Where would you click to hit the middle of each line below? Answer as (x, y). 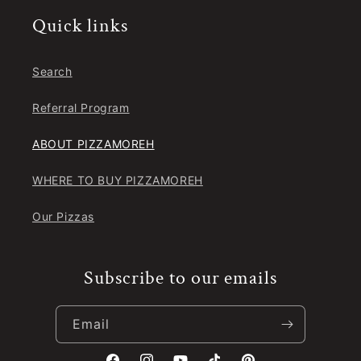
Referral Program (81, 108)
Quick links (80, 26)
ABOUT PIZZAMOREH (93, 144)
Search (52, 72)
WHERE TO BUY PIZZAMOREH (118, 180)
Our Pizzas (63, 217)
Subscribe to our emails (180, 278)
